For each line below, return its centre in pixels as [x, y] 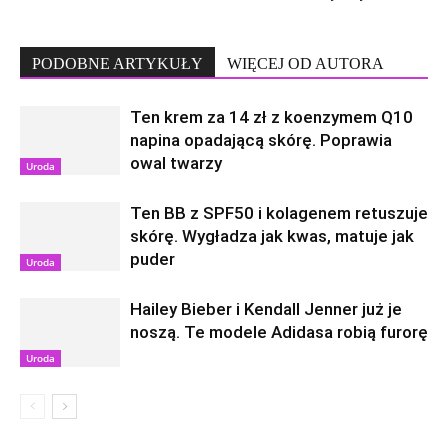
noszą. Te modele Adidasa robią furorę [279, 332]
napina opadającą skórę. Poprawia [261, 140]
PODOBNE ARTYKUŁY [117, 63]
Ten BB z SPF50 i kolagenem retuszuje [279, 213]
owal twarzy [176, 163]
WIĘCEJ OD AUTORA [305, 63]
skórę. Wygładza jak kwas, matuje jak [272, 236]
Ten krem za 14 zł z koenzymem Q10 [271, 117]
